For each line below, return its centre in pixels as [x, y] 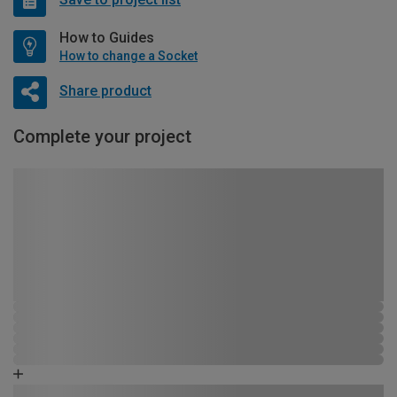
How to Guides [107, 37]
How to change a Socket [128, 55]
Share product [105, 91]
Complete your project [102, 136]
